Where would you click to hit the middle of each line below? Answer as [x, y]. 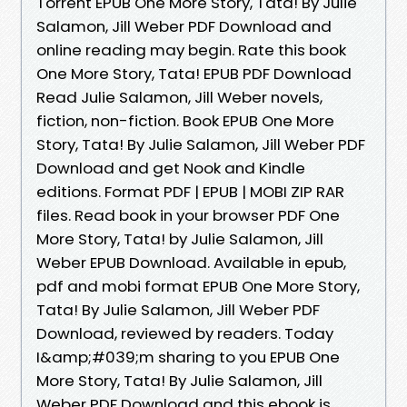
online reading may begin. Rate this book [191, 50]
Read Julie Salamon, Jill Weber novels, [179, 97]
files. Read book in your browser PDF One [188, 215]
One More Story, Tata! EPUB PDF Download [194, 73]
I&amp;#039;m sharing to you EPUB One [188, 357]
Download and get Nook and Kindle [171, 168]
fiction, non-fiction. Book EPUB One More [185, 120]
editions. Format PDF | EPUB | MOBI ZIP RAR [190, 191]
